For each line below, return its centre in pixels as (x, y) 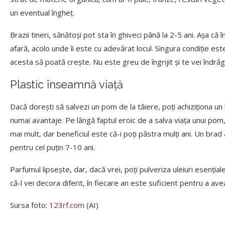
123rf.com (67, 205)
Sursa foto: (30, 205)
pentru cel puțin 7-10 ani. (53, 147)
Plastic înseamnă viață (67, 85)
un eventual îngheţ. (42, 13)
